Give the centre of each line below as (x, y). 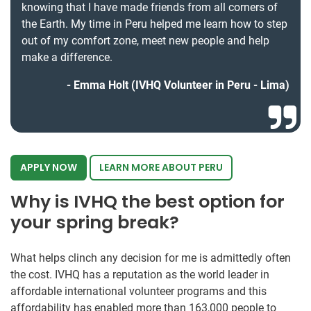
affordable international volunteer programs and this (138, 292)
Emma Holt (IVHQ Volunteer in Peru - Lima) (182, 85)
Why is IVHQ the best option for (148, 202)
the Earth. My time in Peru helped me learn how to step (154, 24)
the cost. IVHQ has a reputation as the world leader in (140, 275)
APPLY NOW (49, 168)
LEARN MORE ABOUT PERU (161, 168)
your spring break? (95, 223)
